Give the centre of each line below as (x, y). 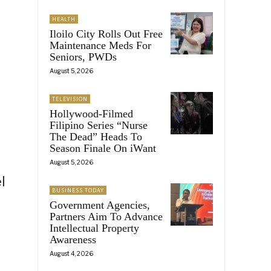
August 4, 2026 (71, 253)
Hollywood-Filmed (91, 113)
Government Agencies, (100, 205)
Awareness (73, 239)
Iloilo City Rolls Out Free (106, 34)
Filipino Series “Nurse (99, 125)
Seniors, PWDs (83, 57)
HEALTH (64, 19)
